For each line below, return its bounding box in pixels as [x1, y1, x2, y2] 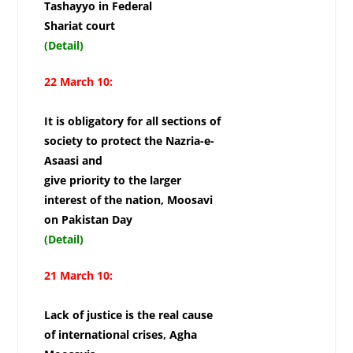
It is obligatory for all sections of [43, 113, 221, 129]
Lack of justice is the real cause [43, 307, 213, 323]
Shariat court [43, 18, 124, 34]
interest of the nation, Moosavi [43, 192, 213, 208]
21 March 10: [43, 268, 113, 284]
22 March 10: [43, 74, 113, 90]
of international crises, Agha [43, 327, 197, 343]
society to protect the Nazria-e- [43, 133, 214, 149]
